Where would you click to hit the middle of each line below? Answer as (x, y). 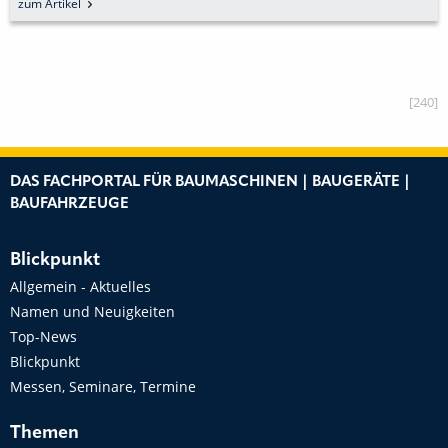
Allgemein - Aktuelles (80, 286)
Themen (44, 432)
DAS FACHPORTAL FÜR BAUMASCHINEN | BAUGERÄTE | (210, 182)
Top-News (43, 336)
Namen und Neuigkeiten (92, 311)
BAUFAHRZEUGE (69, 204)
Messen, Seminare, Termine (103, 386)
